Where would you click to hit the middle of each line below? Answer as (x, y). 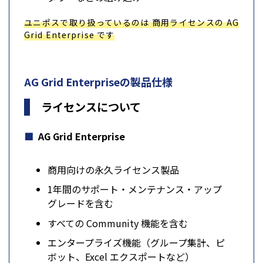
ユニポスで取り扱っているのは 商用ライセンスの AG (131, 22)
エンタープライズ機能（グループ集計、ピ (136, 243)
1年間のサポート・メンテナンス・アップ (135, 189)
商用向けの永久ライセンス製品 (113, 169)
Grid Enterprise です (70, 34)
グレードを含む (80, 203)
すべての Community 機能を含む (118, 223)
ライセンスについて (91, 107)
